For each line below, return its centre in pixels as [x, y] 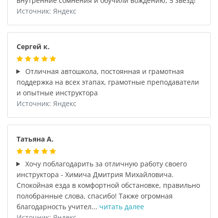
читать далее [121, 206]
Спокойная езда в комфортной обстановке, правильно [108, 185]
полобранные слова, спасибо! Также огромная [94, 196]
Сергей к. [33, 46]
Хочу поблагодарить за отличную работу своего [105, 163]
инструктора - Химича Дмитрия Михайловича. [95, 174]
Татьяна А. [35, 139]
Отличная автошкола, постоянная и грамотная [104, 71]
